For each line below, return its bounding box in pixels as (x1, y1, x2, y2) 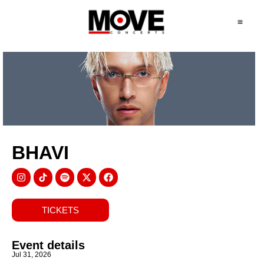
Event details (12, 238, 85, 252)
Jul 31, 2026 (12, 250, 51, 259)
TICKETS (42, 204, 79, 215)
